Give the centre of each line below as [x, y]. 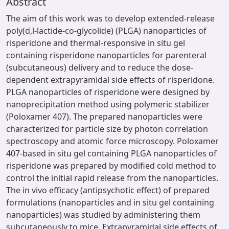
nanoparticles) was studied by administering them [103, 215]
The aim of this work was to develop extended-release [110, 18]
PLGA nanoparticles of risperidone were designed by [108, 92]
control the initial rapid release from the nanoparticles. [112, 178]
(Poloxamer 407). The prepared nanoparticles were [104, 117]
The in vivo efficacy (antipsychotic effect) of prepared [108, 190]
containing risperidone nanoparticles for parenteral [106, 55]
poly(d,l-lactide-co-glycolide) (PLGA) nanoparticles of [106, 31]
